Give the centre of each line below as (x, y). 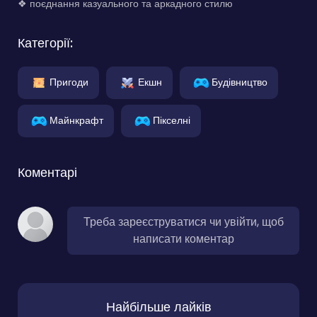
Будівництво (240, 82)
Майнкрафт (76, 120)
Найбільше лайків (158, 306)
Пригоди (69, 82)
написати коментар (183, 238)
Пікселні (172, 120)
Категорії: (45, 42)
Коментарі (47, 172)
